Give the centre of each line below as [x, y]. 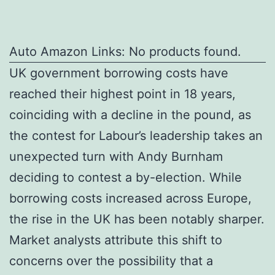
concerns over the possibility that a [111, 261]
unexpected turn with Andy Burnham [116, 156]
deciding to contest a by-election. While [126, 177]
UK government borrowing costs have [119, 73]
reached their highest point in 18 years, [122, 94]
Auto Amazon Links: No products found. [125, 51]
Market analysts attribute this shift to [116, 240]
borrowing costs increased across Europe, [130, 198]
